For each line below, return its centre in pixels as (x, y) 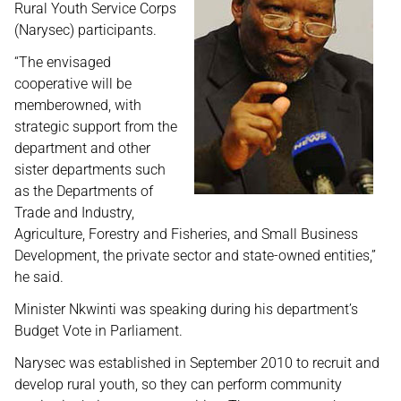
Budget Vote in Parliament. (98, 331)
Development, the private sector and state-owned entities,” (195, 256)
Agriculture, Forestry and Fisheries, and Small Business (186, 234)
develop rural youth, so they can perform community (178, 384)
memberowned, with (78, 105)
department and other (82, 148)
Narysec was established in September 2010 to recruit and (197, 363)
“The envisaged (63, 62)
